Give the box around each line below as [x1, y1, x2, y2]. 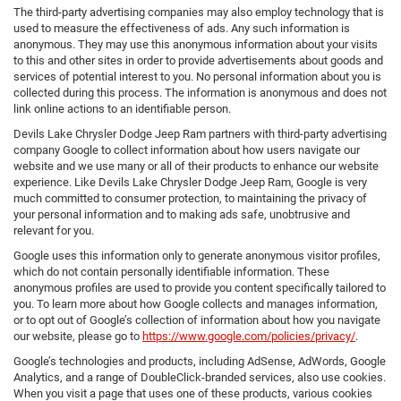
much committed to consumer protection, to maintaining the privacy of [13, 192, 367, 206]
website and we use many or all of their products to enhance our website [13, 159, 379, 174]
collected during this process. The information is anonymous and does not [13, 86, 387, 100]
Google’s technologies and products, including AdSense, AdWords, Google [13, 354, 386, 369]
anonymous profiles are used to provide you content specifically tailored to [13, 281, 386, 295]
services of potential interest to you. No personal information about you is [13, 70, 381, 84]
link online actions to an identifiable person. [13, 102, 231, 116]
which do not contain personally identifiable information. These [13, 265, 329, 279]
